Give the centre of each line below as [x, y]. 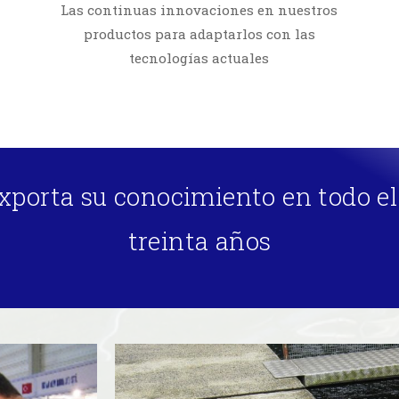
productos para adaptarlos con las [199, 34]
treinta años [199, 241]
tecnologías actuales [199, 58]
